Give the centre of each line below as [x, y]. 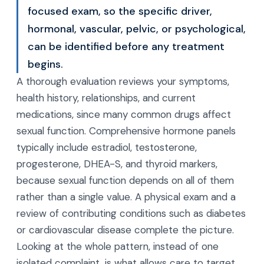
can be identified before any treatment [126, 47]
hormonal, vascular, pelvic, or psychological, [137, 29]
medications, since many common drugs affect [124, 114]
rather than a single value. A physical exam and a [126, 197]
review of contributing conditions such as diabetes [131, 213]
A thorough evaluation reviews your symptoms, [123, 81]
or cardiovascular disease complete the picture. [125, 230]
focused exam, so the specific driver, [120, 11]
